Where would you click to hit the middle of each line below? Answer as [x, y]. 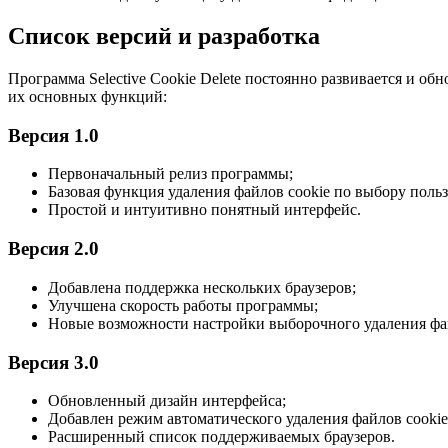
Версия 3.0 [53, 362]
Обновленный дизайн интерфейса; [167, 401]
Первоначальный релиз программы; [170, 174]
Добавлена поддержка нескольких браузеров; [202, 287]
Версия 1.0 [53, 135]
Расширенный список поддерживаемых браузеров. [221, 437]
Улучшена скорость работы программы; [183, 305]
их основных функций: [87, 96]
